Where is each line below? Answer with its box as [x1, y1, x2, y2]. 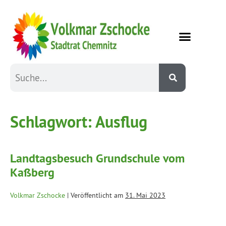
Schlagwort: [10, 110, 95, 132]
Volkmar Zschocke [10, 190, 65, 200]
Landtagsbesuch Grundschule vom [10, 150, 185, 166]
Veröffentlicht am [71, 190, 123, 200]
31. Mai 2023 [125, 190, 165, 200]
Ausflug [95, 110, 147, 132]
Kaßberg [10, 164, 54, 180]
